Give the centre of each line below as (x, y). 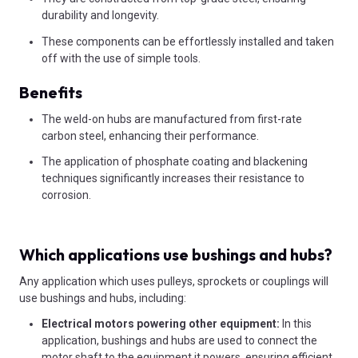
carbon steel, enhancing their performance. (150, 135)
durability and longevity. (100, 16)
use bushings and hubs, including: (104, 298)
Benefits (51, 92)
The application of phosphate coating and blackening (175, 161)
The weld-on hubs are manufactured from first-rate (172, 119)
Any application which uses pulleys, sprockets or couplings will (174, 282)
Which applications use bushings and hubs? (176, 255)
